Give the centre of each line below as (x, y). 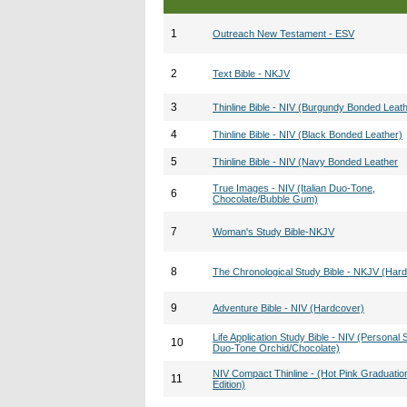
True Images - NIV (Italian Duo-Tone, (294, 188)
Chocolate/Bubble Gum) (265, 199)
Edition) (229, 384)
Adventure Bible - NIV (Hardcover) (288, 308)
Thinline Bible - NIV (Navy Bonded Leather (305, 162)
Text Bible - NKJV (251, 74)
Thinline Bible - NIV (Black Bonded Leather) (308, 134)
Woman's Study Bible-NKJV (273, 232)
